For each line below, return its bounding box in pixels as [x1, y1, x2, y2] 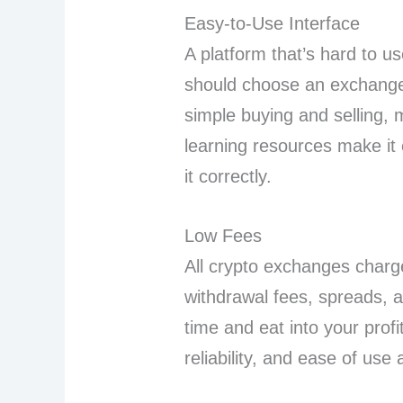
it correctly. [184, 166, 273, 187]
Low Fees [184, 226, 263, 246]
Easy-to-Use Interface [184, 13, 361, 34]
